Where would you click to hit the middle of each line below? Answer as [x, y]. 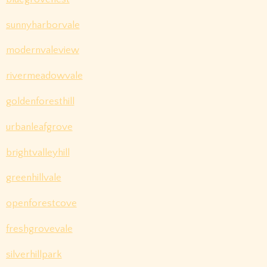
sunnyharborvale [43, 25]
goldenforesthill [40, 101]
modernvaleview [42, 50]
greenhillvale [33, 178]
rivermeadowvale [44, 76]
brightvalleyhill [38, 152]
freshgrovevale [39, 229]
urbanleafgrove [39, 127]
